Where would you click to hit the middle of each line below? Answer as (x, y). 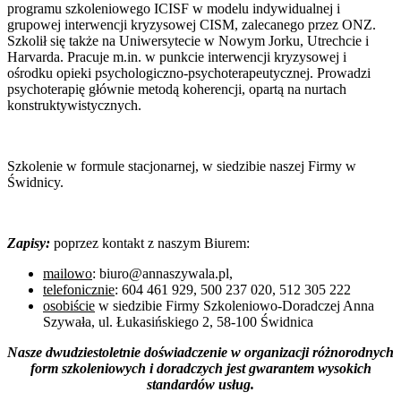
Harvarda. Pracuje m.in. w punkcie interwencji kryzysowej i (177, 57)
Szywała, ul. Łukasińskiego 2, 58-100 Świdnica (178, 322)
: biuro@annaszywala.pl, (162, 273)
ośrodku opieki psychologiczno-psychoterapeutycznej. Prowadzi (189, 73)
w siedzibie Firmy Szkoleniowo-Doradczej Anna (235, 306)
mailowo (68, 273)
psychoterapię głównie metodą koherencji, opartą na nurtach (177, 89)
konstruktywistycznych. (74, 105)
